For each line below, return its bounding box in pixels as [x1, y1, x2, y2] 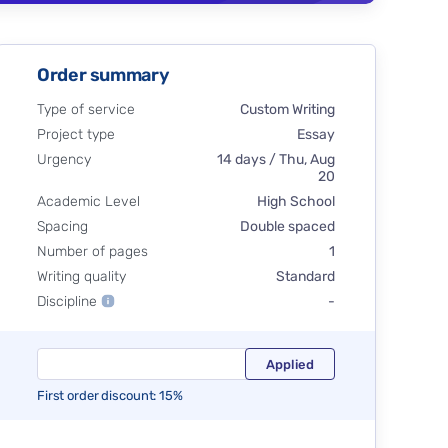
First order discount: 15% [37, 388, 183, 404]
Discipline [37, 293, 101, 311]
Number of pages [37, 243, 148, 261]
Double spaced [239, 218, 335, 236]
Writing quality [37, 268, 126, 286]
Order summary [37, 64, 170, 87]
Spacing [37, 218, 88, 236]
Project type [37, 126, 115, 144]
